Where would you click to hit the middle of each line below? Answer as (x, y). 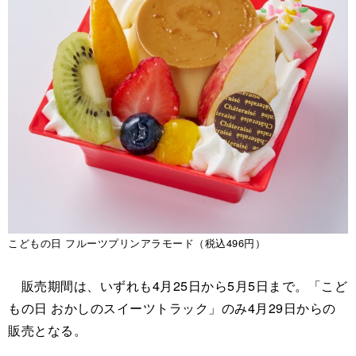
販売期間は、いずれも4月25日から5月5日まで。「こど (178, 285)
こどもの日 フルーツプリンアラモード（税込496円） (137, 242)
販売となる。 (47, 330)
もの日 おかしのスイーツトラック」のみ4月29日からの (172, 308)
